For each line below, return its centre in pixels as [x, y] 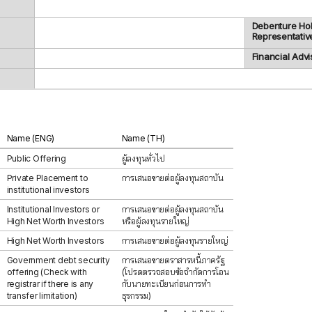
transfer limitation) [42, 296]
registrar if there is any [50, 284]
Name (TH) [143, 138]
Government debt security [58, 260]
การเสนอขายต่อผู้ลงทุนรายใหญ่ [175, 241]
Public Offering [36, 158]
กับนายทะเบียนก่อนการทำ [166, 284]
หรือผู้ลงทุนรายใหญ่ [156, 221]
